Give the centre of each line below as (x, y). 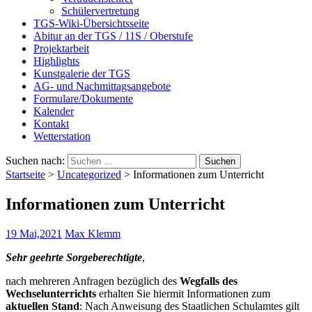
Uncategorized (89, 174)
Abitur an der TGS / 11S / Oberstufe (113, 36)
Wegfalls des (209, 281)
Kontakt (51, 124)
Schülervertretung (100, 11)
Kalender (54, 111)
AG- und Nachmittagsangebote (102, 86)
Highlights (56, 61)
